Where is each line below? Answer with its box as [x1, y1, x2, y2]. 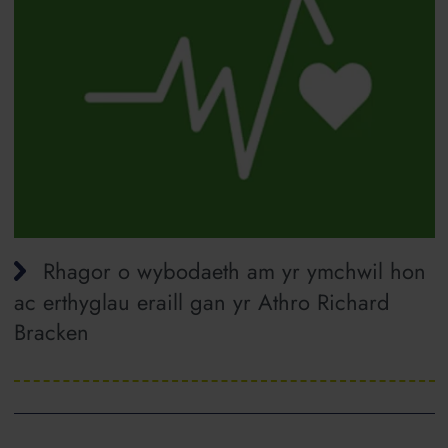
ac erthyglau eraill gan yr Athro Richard [13, 285, 390, 318]
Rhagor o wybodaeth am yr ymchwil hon [42, 254, 426, 287]
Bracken [13, 315, 89, 348]
